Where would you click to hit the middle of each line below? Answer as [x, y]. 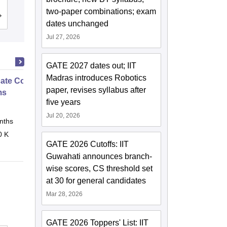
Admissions [78, 18]
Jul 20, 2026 [63, 116]
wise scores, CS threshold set [100, 169]
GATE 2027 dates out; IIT [91, 66]
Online [74, 121]
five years [64, 102]
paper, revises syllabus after [96, 90]
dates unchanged [78, 24]
